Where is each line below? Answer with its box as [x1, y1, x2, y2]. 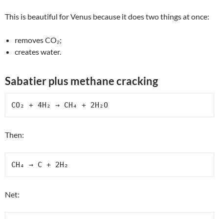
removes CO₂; [15, 35, 62, 44]
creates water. [15, 46, 61, 56]
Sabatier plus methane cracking [5, 74, 158, 88]
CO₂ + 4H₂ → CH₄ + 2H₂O [11, 100, 108, 109]
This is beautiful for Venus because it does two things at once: [5, 11, 209, 21]
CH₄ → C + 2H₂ [11, 160, 68, 169]
